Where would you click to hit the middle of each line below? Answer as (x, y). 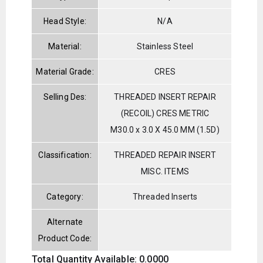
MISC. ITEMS (165, 171)
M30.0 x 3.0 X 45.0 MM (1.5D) (165, 129)
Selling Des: (65, 97)
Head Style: (65, 21)
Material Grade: (65, 71)
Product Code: (65, 238)
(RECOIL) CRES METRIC (165, 113)
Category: (65, 196)
